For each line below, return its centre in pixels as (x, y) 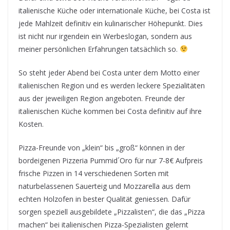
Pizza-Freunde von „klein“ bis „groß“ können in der (102, 148)
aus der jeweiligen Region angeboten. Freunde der (102, 98)
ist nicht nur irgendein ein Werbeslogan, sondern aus (105, 36)
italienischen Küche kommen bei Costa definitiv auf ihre (110, 111)
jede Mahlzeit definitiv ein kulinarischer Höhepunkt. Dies (111, 23)
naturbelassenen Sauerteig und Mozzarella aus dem (104, 186)
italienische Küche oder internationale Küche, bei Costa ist (114, 11)
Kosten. (31, 124)
